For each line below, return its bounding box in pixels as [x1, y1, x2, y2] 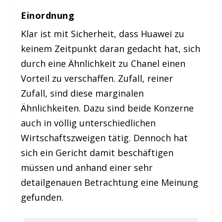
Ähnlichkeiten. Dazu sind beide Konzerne [21, 102, 194, 114]
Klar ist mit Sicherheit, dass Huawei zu [21, 27, 185, 40]
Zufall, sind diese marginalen [21, 87, 144, 99]
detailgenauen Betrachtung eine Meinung [21, 176, 199, 188]
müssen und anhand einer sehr [21, 161, 153, 173]
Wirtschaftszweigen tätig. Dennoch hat [21, 131, 188, 144]
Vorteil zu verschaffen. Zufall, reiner [21, 72, 173, 84]
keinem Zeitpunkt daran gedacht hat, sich [21, 42, 201, 55]
